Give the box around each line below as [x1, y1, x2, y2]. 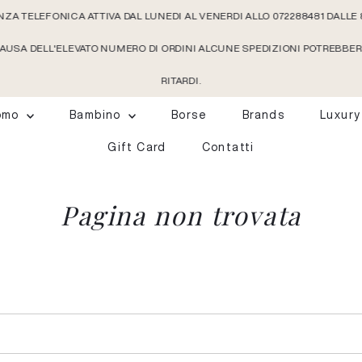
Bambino [69, 109, 125, 121]
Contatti [201, 141, 255, 154]
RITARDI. [161, 75, 201, 86]
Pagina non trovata [61, 197, 301, 233]
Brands [242, 109, 285, 121]
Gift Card [107, 141, 166, 154]
